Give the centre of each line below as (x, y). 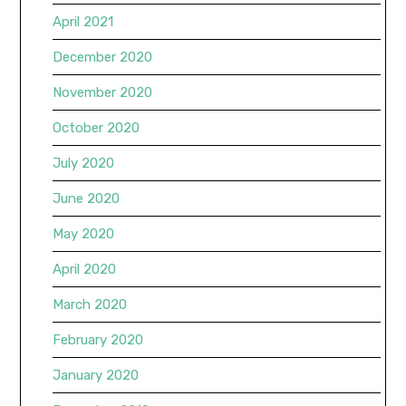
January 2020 (96, 376)
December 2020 (103, 58)
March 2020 (90, 305)
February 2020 (98, 340)
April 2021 (83, 22)
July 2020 (84, 164)
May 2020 (84, 234)
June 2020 (87, 199)
